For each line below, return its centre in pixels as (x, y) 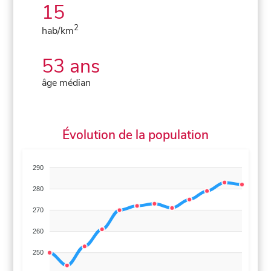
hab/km (58, 31)
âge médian (67, 83)
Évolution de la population (135, 135)
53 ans (71, 66)
